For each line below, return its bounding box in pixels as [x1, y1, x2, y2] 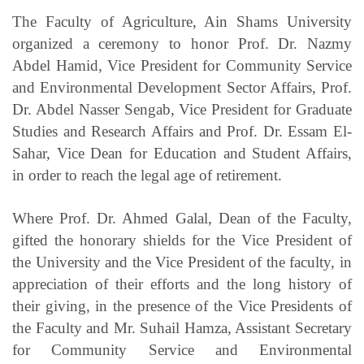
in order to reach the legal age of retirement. [12, 167, 282, 184]
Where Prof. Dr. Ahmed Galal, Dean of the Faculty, [12, 210, 352, 227]
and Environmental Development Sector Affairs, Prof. [12, 79, 352, 97]
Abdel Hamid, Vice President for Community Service [12, 57, 352, 75]
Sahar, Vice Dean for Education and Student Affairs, [12, 145, 352, 162]
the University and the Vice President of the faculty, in [12, 253, 352, 271]
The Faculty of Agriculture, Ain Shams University [12, 13, 352, 31]
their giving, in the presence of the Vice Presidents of [12, 297, 352, 315]
